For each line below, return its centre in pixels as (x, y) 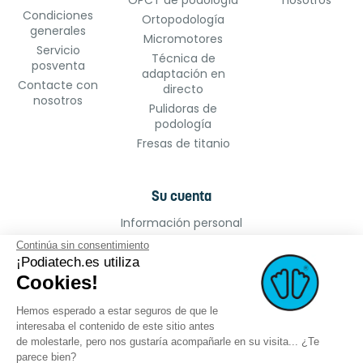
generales (58, 31)
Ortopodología (184, 20)
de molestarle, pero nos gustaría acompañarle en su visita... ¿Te (168, 341)
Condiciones (58, 16)
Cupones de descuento (181, 301)
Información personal (181, 223)
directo (184, 90)
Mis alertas (181, 320)
